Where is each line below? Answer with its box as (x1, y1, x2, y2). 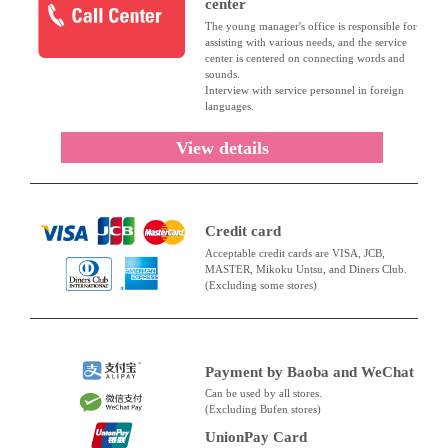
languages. (204, 99, 254, 112)
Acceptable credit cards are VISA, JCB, (204, 246, 385, 259)
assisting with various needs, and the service (204, 35, 407, 48)
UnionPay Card (204, 428, 307, 445)
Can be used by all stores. (204, 386, 322, 399)
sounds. (204, 67, 240, 80)
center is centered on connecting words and (204, 51, 405, 64)
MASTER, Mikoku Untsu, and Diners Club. (204, 262, 407, 275)
